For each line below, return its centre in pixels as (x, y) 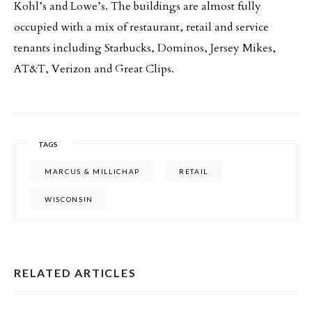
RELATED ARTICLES (75, 273)
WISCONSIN (69, 199)
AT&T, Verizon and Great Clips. (98, 69)
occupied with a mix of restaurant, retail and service (141, 27)
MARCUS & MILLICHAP (93, 171)
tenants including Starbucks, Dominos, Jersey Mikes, (145, 48)
